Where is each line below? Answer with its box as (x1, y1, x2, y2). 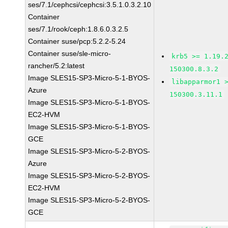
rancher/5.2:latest (28, 62, 85, 70)
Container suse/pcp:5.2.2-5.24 (28, 37, 126, 45)
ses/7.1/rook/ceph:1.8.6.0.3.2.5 (28, 25, 129, 33)
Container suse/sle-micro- (28, 49, 111, 58)
